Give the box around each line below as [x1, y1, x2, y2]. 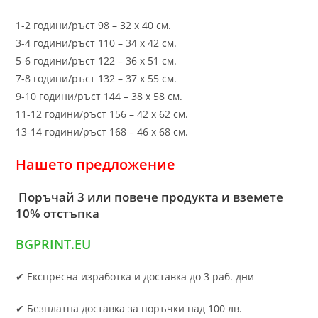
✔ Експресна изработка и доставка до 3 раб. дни [16, 269, 255, 283]
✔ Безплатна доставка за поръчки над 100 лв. [16, 301, 243, 315]
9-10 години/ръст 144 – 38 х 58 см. [16, 89, 183, 103]
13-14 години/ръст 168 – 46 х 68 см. [16, 124, 189, 138]
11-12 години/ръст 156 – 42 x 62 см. [16, 106, 189, 121]
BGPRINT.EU [16, 235, 92, 253]
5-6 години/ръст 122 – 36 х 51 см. [16, 53, 177, 67]
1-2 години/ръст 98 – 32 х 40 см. [16, 18, 172, 32]
